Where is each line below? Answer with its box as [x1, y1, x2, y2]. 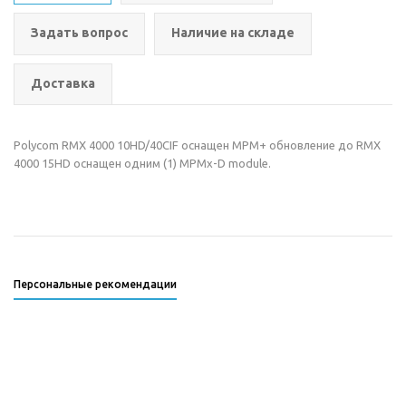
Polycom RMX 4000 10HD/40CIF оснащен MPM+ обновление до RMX [14, 139, 381, 151]
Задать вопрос [31, 25, 128, 40]
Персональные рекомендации [14, 278, 177, 290]
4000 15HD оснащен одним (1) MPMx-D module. [14, 157, 271, 169]
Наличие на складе [171, 25, 295, 40]
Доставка [31, 76, 95, 91]
